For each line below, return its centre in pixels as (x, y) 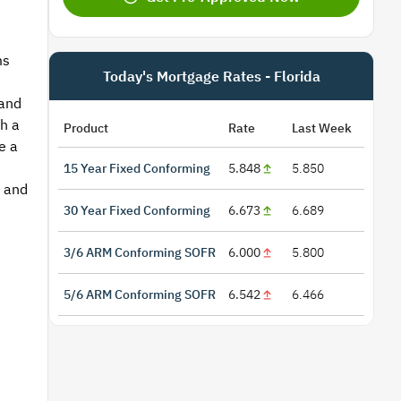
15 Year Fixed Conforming (137, 169)
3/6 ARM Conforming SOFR (140, 253)
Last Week (322, 128)
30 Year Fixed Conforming (137, 211)
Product (86, 128)
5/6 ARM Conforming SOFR (140, 295)
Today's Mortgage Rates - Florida (211, 77)
